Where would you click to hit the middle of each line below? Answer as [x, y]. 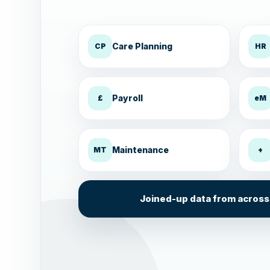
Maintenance [141, 150]
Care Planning [143, 46]
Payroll [128, 98]
